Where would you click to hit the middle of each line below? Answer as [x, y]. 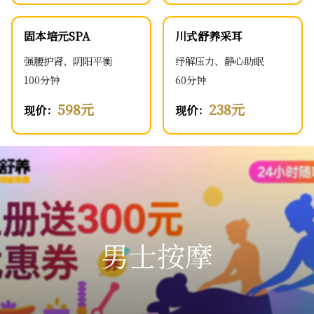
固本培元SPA [57, 36]
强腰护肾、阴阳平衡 [68, 61]
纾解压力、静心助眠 [219, 61]
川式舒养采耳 [209, 36]
